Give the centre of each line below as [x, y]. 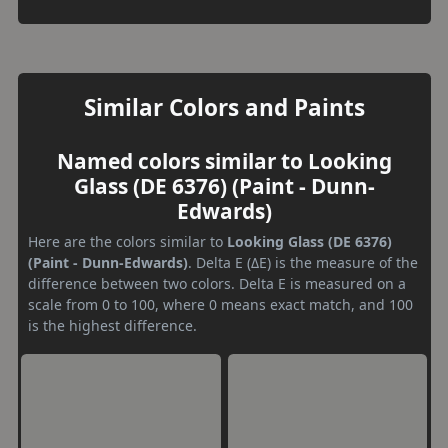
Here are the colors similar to [127, 241]
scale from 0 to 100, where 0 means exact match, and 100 [220, 304]
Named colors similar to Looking [224, 161]
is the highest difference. [112, 325]
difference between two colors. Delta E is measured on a [217, 283]
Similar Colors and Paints [224, 107]
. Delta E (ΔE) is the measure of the [303, 262]
